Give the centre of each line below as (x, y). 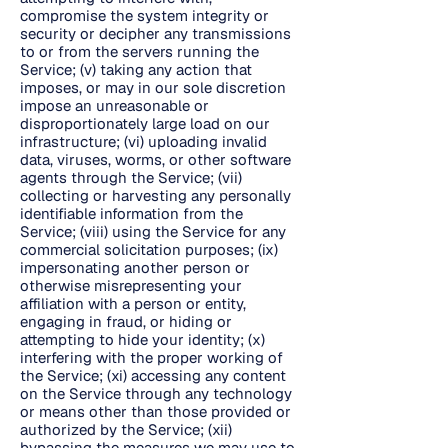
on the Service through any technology (156, 393)
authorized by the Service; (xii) (126, 429)
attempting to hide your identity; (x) (142, 339)
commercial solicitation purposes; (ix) (149, 249)
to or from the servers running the (139, 51)
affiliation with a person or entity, (133, 303)
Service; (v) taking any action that (136, 69)
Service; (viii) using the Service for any (153, 231)
